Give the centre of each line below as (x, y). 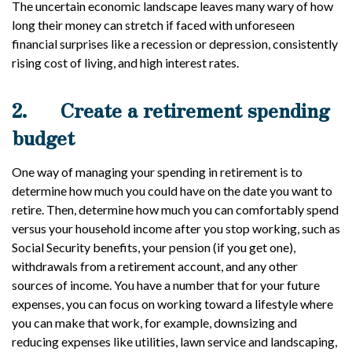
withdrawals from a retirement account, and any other (155, 266)
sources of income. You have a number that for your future (166, 285)
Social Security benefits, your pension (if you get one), (154, 247)
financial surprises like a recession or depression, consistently (175, 44)
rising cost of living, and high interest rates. (125, 62)
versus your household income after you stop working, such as (176, 228)
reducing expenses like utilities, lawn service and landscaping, (174, 341)
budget (43, 137)
